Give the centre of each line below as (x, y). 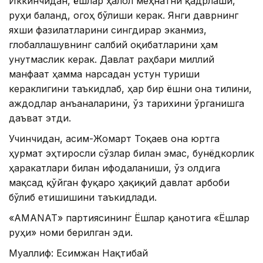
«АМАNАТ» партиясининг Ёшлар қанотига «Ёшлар (129, 218)
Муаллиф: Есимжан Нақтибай (78, 253)
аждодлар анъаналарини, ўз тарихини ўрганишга (127, 104)
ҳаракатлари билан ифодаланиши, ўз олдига (114, 168)
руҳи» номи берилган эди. (71, 233)
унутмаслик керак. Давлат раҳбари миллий (112, 60)
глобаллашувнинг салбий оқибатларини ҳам (113, 45)
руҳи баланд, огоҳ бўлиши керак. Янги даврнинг (124, 16)
